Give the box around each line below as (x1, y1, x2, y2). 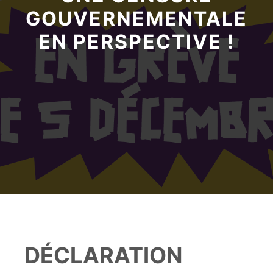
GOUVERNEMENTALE (26, 7, 247, 30)
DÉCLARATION (24, 241, 182, 269)
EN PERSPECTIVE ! (38, 30, 235, 54)
